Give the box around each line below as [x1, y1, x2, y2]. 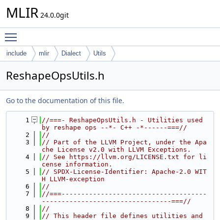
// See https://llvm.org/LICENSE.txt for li [42, 153, 207, 161]
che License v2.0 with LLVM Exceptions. [42, 146, 191, 153]
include [6, 50, 27, 57]
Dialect [61, 50, 81, 57]
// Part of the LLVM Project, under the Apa [42, 138, 207, 146]
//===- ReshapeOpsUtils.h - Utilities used [42, 116, 203, 124]
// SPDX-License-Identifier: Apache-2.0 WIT [42, 168, 207, 175]
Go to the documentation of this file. [6, 96, 124, 105]
